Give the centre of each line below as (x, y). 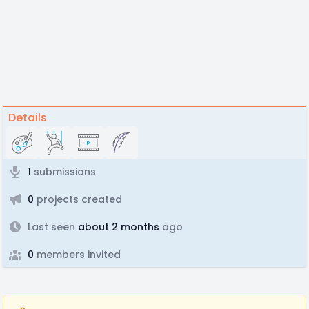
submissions (63, 172)
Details (28, 118)
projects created (78, 199)
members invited (77, 255)
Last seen (51, 227)
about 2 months (117, 227)
